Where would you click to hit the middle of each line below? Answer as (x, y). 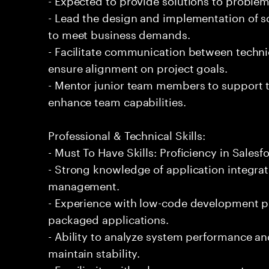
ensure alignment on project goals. (138, 67)
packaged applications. (109, 218)
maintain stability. (94, 252)
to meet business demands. (119, 33)
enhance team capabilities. (117, 100)
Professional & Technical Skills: (127, 134)
